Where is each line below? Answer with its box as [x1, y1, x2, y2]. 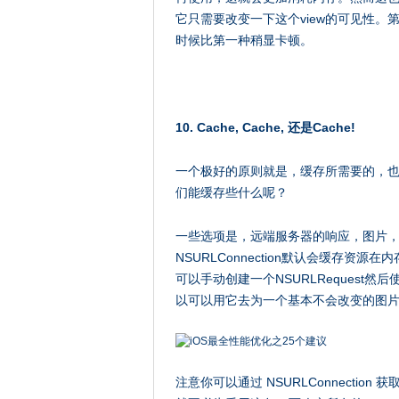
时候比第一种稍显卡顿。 [175, 33, 313, 47]
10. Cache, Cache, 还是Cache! [175, 120, 355, 134]
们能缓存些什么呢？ [175, 185, 288, 199]
